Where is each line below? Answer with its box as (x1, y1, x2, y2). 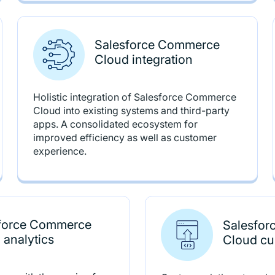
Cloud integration (94, 52, 193, 67)
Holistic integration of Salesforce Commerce (33, 91, 236, 103)
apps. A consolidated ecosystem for (33, 118, 198, 130)
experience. (33, 145, 87, 157)
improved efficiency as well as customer (33, 131, 217, 144)
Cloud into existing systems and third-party (33, 104, 230, 117)
